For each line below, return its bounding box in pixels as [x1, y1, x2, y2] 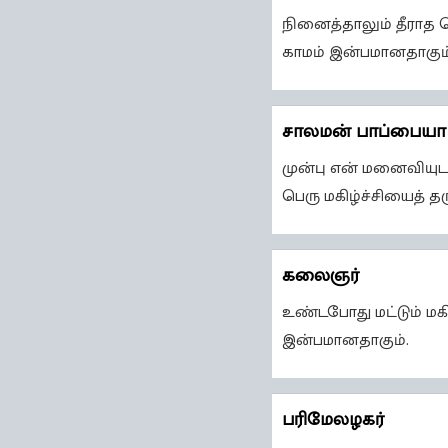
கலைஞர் [282, 261, 359, 292]
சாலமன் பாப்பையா [282, 117, 446, 148]
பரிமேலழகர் [282, 405, 384, 436]
